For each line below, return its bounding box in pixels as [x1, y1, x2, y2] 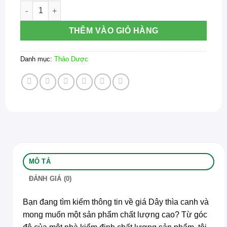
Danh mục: [20, 55, 54, 63]
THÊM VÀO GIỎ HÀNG [68, 26, 159, 35]
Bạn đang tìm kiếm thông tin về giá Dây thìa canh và [23, 197, 209, 206]
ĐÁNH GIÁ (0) [28, 174, 72, 182]
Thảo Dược [54, 55, 88, 63]
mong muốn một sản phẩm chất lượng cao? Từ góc [23, 210, 207, 219]
